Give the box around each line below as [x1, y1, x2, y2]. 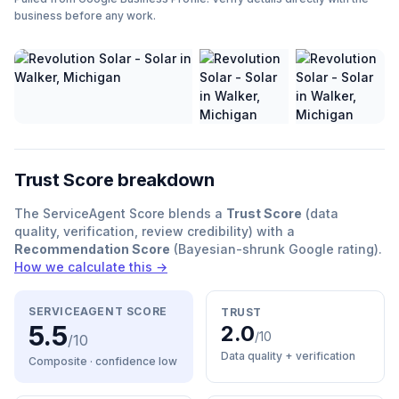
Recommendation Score [14, 241, 170, 256]
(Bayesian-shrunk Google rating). [170, 241, 382, 256]
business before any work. [14, 9, 156, 22]
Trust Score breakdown [14, 169, 215, 191]
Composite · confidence [28, 354, 159, 368]
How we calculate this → [14, 259, 167, 274]
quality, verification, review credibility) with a [14, 224, 295, 239]
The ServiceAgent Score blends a [14, 206, 226, 221]
